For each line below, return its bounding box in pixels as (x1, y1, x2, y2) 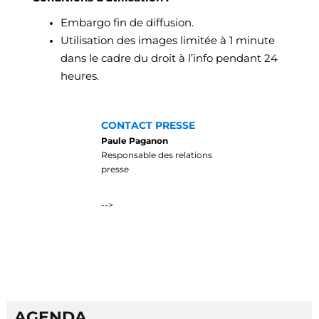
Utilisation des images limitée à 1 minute (61, 33, 275, 47)
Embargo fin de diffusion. (61, 16, 194, 29)
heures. (61, 69, 99, 83)
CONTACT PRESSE (101, 119, 195, 132)
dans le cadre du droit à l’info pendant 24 (61, 51, 278, 65)
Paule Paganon (101, 135, 168, 146)
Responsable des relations (101, 150, 212, 160)
